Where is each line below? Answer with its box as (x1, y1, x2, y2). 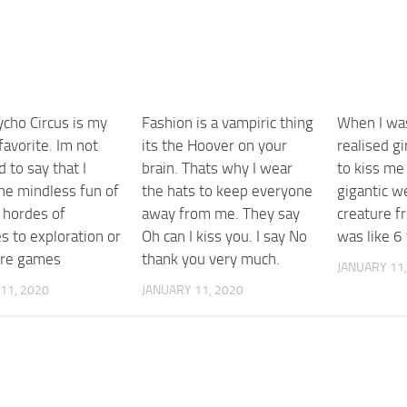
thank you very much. (142, 250, 281, 269)
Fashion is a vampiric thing (142, 114, 314, 133)
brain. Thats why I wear (142, 159, 293, 178)
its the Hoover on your (142, 136, 288, 155)
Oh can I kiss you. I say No (142, 227, 308, 246)
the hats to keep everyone (142, 182, 313, 201)
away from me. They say (142, 204, 301, 223)
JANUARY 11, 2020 (142, 283, 244, 299)
